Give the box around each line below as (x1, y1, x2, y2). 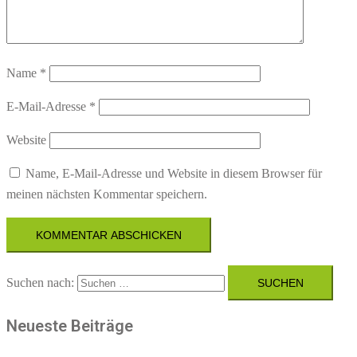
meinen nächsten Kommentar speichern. (6, 187, 207, 202)
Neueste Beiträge (6, 316, 133, 336)
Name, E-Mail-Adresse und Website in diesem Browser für (25, 167, 322, 181)
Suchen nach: (6, 276, 74, 290)
